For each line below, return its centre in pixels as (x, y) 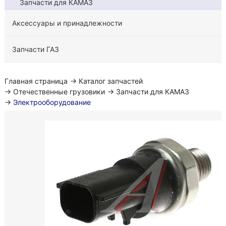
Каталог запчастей (110, 81)
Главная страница (36, 81)
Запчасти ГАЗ (35, 49)
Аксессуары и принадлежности (67, 23)
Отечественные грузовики (59, 92)
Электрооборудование (52, 102)
